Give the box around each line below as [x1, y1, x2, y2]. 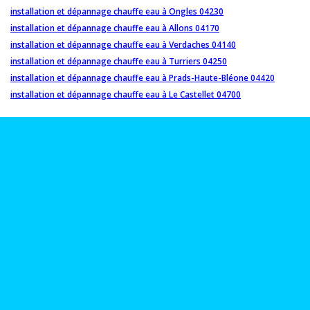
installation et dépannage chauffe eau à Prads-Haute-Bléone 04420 [10, 72, 275, 84]
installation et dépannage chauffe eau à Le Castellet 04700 [10, 89, 241, 101]
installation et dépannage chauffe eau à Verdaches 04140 [10, 39, 236, 51]
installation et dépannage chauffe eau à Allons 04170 [10, 22, 219, 35]
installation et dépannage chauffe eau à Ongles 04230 [10, 6, 224, 18]
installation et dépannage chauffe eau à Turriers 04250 [10, 55, 227, 68]
